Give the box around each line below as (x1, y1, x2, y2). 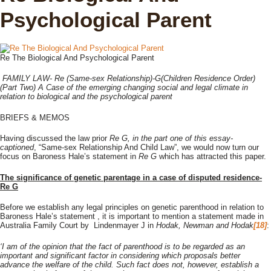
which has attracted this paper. (157, 152, 266, 161)
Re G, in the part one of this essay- (109, 134, 233, 143)
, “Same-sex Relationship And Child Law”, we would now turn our (34, 143, 259, 152)
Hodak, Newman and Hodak (156, 221, 253, 230)
